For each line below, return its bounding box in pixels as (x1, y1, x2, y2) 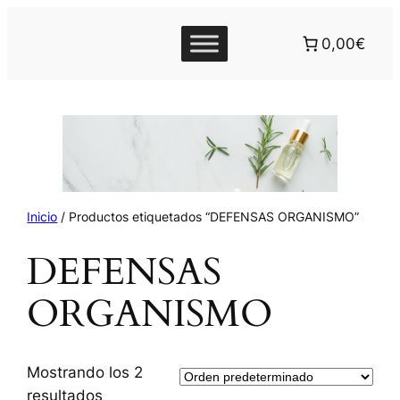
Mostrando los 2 (27, 362, 144, 381)
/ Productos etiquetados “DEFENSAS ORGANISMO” (57, 208, 360, 224)
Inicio (27, 208, 58, 224)
